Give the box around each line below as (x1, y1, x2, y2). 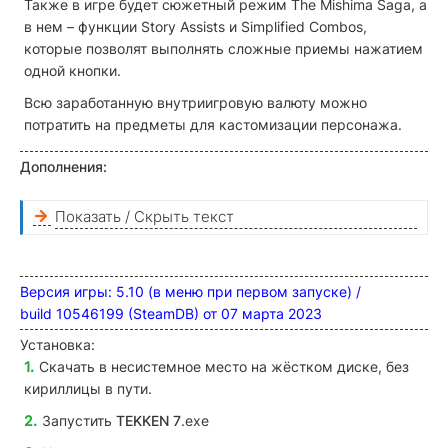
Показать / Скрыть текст (55, 206, 234, 226)
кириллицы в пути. (24, 379, 152, 397)
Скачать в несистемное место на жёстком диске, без (39, 357, 409, 375)
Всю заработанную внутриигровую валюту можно (24, 93, 367, 111)
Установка (20, 335, 91, 353)
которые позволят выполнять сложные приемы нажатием (24, 39, 423, 57)
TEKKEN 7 (116, 411, 181, 429)
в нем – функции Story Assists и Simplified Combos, (24, 17, 367, 35)
